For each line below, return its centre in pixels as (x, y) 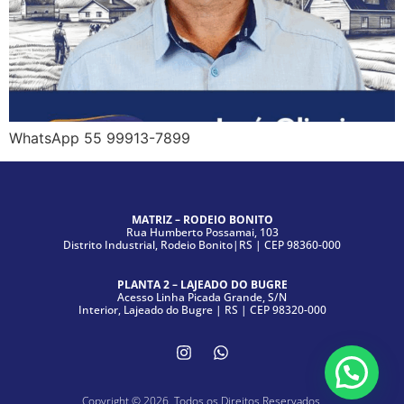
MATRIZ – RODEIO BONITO (202, 220)
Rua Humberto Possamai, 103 (202, 233)
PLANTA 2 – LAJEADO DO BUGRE (202, 285)
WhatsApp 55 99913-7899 (100, 138)
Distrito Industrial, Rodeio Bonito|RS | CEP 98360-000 (202, 245)
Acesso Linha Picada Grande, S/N (202, 298)
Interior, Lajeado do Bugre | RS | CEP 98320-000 (202, 310)
